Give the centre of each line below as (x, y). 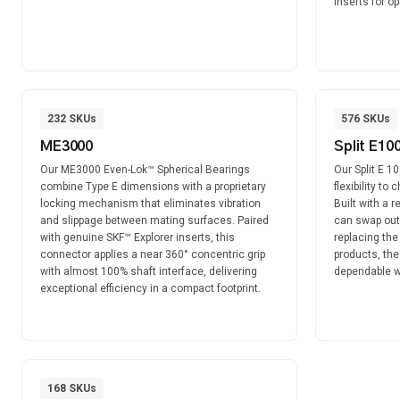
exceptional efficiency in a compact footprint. (150, 288)
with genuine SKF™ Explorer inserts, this (137, 237)
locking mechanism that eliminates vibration (150, 204)
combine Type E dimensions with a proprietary (153, 187)
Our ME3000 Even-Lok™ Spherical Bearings (145, 170)
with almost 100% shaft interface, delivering (149, 271)
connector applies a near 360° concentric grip (153, 254)
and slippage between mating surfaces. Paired (154, 221)
